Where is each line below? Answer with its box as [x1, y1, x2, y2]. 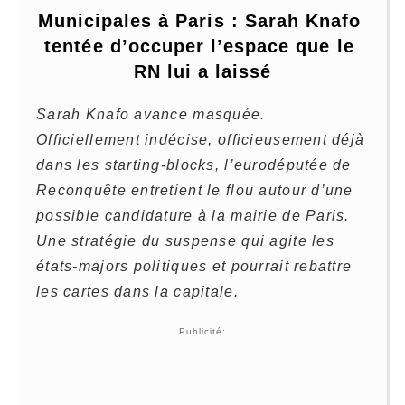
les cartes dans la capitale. [36, 284, 239, 300]
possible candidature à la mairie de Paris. [36, 208, 350, 224]
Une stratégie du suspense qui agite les [36, 233, 334, 250]
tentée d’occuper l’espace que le [44, 36, 354, 57]
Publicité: [178, 326, 227, 337]
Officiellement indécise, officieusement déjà [36, 132, 365, 148]
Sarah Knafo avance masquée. [36, 107, 266, 123]
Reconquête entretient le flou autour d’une [36, 183, 353, 199]
